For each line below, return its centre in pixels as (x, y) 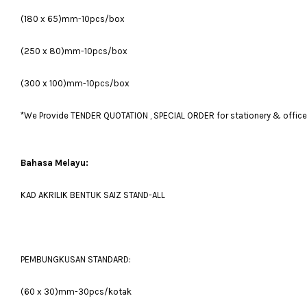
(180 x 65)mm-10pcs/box (73, 19)
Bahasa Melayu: (54, 163)
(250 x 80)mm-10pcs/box (74, 51)
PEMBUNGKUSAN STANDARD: (76, 259)
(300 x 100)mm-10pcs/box (75, 83)
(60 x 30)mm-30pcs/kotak (76, 292)
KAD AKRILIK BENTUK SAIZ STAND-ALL (93, 195)
